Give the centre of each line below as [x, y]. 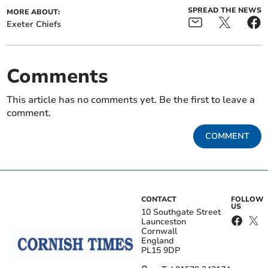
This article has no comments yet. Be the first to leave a [131, 100]
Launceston [164, 222]
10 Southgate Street [181, 212]
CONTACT [159, 200]
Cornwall [159, 232]
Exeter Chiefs [34, 25]
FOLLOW [247, 200]
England [158, 241]
